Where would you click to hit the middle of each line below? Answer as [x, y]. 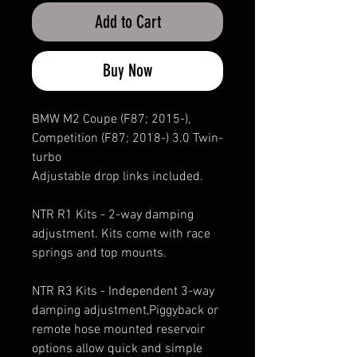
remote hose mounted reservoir [118, 330]
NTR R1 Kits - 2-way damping [113, 215]
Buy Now [127, 70]
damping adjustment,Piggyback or [125, 310]
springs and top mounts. [99, 253]
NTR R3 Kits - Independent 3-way [123, 291]
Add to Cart [127, 22]
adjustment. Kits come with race [121, 234]
